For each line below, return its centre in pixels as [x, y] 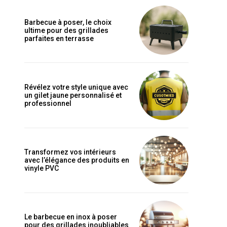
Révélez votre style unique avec [76, 87]
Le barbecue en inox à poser [71, 217]
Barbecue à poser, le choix [68, 22]
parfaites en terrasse [59, 38]
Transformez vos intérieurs [70, 152]
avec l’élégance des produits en [77, 160]
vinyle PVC [42, 168]
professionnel [48, 103]
